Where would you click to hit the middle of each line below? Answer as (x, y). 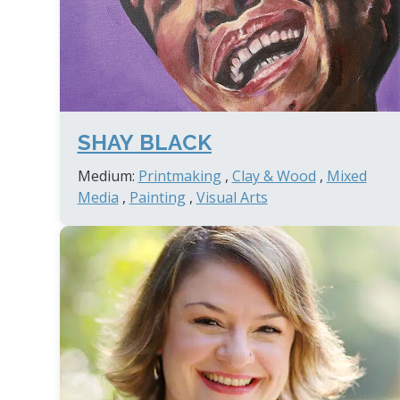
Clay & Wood (274, 176)
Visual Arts (232, 198)
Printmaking (179, 176)
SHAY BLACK (144, 143)
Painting (157, 198)
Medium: (108, 176)
